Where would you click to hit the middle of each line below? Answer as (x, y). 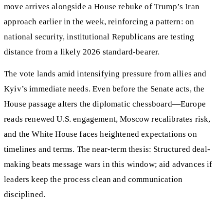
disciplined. (25, 194)
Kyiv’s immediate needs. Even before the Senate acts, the (104, 89)
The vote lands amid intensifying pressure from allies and (105, 73)
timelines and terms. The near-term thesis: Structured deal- (107, 149)
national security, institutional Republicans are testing (99, 37)
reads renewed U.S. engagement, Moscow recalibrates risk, (107, 119)
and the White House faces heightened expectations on (100, 134)
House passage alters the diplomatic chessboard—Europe (105, 104)
